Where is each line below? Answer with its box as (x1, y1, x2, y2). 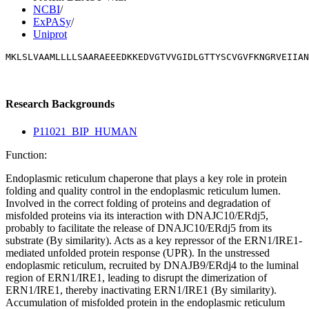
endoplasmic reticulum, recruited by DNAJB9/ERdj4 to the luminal (6, 259, 299, 271)
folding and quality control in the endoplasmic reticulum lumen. (6, 184, 281, 197)
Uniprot (33, 28, 67, 40)
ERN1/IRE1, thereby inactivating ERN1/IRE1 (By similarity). (6, 283, 277, 296)
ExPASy (33, 16, 71, 28)
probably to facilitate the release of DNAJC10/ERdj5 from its (6, 221, 272, 234)
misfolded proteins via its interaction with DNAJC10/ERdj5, (6, 209, 268, 221)
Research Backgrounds (6, 98, 114, 110)
